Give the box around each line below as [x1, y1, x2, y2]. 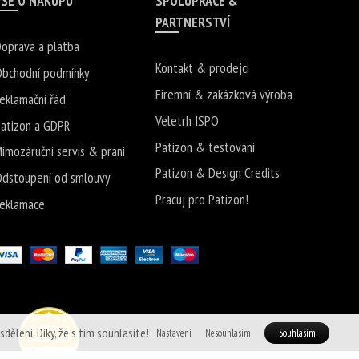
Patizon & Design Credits [155, 163, 280, 183]
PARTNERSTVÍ [155, 12, 231, 31]
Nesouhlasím [205, 326, 252, 341]
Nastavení [155, 326, 192, 341]
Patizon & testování [155, 137, 256, 156]
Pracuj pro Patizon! [155, 190, 249, 209]
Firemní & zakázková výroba [155, 85, 293, 104]
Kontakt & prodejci [155, 58, 250, 78]
